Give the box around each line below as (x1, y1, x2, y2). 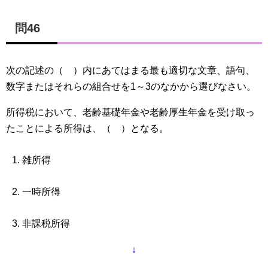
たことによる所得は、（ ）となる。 (6, 123, 169, 134)
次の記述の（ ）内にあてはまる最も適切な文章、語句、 (6, 65, 255, 76)
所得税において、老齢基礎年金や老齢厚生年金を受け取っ (6, 107, 255, 118)
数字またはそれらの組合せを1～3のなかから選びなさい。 (6, 81, 256, 92)
